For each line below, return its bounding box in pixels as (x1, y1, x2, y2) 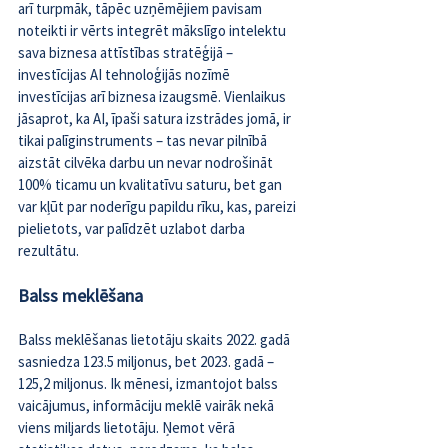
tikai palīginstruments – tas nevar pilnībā (18, 131, 270, 151)
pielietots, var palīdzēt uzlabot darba (18, 219, 248, 239)
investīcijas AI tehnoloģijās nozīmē (18, 65, 233, 85)
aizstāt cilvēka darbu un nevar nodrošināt (18, 153, 276, 173)
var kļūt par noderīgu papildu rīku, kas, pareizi (18, 197, 299, 217)
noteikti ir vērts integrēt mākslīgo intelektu (18, 21, 289, 41)
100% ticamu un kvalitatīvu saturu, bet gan (18, 175, 285, 195)
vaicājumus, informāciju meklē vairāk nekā (18, 396, 277, 416)
